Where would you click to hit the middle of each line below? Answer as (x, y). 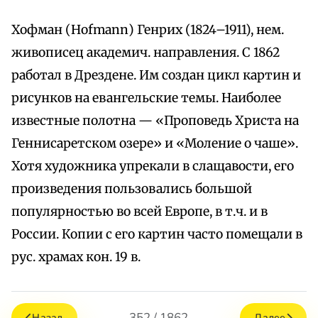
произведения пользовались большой (132, 189)
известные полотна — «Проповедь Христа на (155, 121)
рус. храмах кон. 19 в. (76, 257)
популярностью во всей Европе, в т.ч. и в (139, 212)
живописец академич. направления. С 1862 (146, 53)
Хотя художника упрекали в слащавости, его (153, 166)
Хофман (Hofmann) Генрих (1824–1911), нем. (148, 30)
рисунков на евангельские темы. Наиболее (146, 98)
